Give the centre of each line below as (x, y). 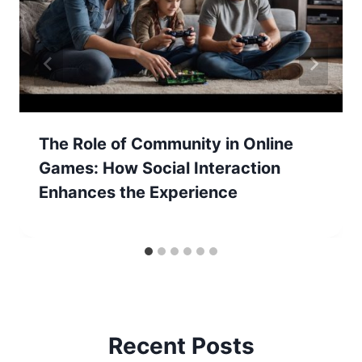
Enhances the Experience (138, 192)
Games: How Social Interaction (160, 168)
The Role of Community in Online (166, 143)
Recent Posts (181, 346)
